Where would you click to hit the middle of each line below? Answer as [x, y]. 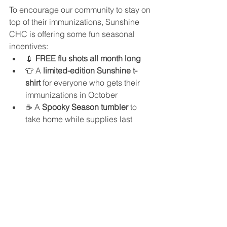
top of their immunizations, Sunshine [75, 22]
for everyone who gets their [91, 82]
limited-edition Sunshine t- [90, 70]
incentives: [29, 46]
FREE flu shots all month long [88, 58]
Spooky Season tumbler [85, 107]
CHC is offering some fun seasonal [73, 34]
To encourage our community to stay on [81, 9]
